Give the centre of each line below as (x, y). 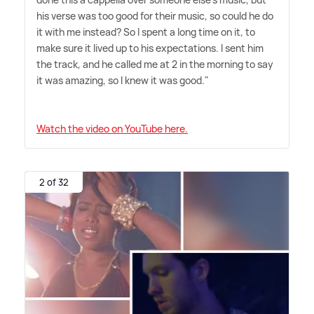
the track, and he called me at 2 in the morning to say (155, 64)
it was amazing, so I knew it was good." (123, 81)
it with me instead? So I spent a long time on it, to (146, 32)
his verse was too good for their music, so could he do (155, 16)
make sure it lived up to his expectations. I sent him (150, 48)
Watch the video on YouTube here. (112, 129)
